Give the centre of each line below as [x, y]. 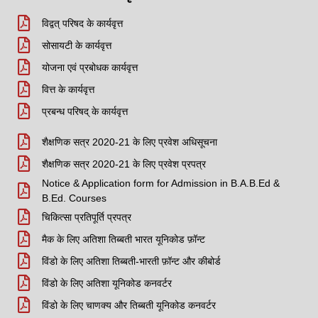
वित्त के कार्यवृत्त [68, 90]
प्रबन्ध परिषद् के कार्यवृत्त [84, 112]
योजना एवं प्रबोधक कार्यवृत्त [89, 68]
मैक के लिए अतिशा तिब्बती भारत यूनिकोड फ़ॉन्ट [123, 240]
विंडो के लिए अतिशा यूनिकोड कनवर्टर [106, 284]
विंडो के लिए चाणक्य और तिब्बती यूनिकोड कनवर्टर [128, 306]
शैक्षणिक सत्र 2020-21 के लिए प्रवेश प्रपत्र [124, 164]
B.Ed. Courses [74, 198]
